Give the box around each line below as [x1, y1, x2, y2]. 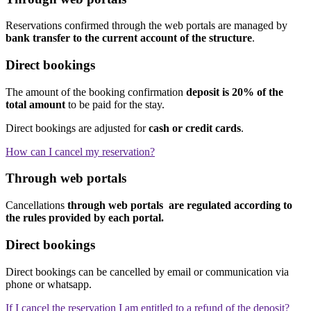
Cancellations [6, 199, 65, 212]
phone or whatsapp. [6, 278, 92, 290]
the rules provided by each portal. [6, 212, 164, 224]
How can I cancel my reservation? [6, 145, 155, 158]
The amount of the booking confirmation [6, 85, 186, 98]
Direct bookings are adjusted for [6, 121, 149, 134]
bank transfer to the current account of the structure [6, 32, 252, 44]
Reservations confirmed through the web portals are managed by [6, 19, 287, 32]
